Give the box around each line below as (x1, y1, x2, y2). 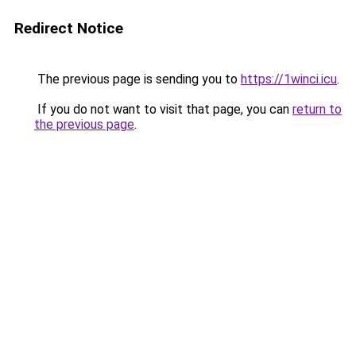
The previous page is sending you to (34, 72, 241, 87)
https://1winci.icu (241, 72, 337, 87)
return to (292, 102, 342, 117)
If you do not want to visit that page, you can (34, 102, 292, 117)
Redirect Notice (14, 19, 123, 37)
